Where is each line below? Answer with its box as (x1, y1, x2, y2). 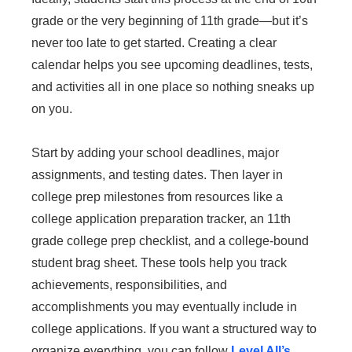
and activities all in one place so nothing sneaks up (31, 79, 314, 93)
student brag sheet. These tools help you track (31, 255, 287, 269)
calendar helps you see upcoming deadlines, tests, (31, 57, 313, 71)
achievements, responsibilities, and (31, 277, 227, 291)
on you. (31, 101, 72, 115)
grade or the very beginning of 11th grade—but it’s (31, 13, 308, 27)
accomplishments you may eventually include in (31, 299, 297, 313)
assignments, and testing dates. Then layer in (31, 167, 283, 181)
